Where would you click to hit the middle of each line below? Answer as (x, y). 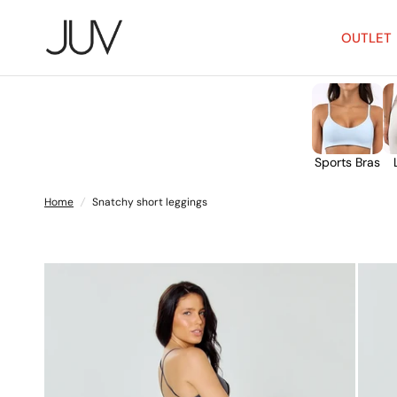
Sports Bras (347, 162)
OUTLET (366, 38)
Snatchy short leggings (150, 202)
